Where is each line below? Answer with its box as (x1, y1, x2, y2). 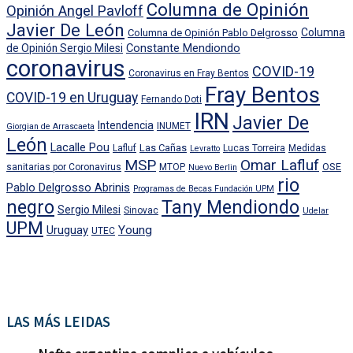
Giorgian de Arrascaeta (6, 121, 95, 132)
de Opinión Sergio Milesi (6, 41, 123, 54)
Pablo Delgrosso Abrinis (6, 180, 130, 195)
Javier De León (6, 19, 124, 40)
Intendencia (98, 118, 154, 132)
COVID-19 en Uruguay (6, 89, 138, 106)
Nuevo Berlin (188, 162, 237, 173)
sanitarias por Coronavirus (6, 161, 121, 173)
